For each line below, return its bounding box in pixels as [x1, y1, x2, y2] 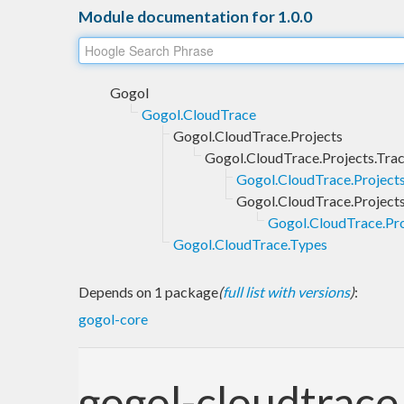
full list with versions [223, 282, 350, 300]
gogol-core [78, 309, 148, 327]
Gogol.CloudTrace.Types [173, 234, 327, 252]
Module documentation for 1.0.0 [78, 6, 312, 26]
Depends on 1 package [78, 282, 218, 300]
